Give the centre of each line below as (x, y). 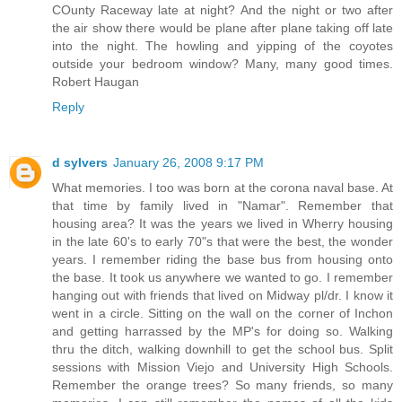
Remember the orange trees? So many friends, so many (223, 385)
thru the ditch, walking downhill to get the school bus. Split (223, 349)
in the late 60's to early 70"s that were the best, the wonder (223, 241)
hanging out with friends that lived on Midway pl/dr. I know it (223, 295)
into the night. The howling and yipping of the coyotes (223, 45)
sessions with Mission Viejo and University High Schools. (223, 367)
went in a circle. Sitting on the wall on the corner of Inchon (223, 313)
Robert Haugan (96, 81)
